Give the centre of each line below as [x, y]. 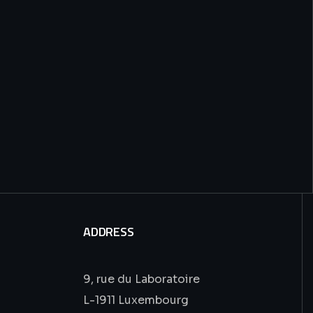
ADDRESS [108, 231]
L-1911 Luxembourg [136, 300]
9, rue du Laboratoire [141, 279]
